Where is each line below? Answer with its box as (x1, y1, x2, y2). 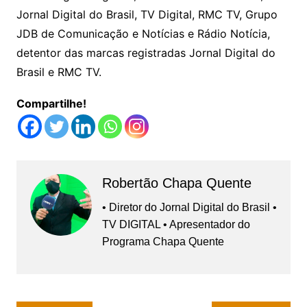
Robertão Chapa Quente (101, 175, 251, 191)
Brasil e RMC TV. (16, 65, 101, 79)
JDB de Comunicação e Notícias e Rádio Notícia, (16, 27, 270, 41)
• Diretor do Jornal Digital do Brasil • (101, 201, 277, 214)
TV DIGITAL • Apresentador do (101, 219, 250, 231)
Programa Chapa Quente (101, 236, 224, 248)
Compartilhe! (16, 97, 86, 111)
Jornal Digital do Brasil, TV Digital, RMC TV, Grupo (16, 8, 278, 22)
